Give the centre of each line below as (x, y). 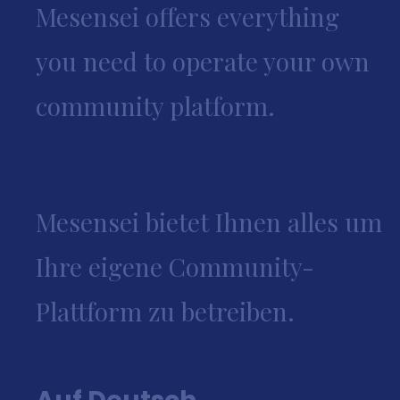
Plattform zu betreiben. (165, 311)
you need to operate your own (203, 61)
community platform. (155, 105)
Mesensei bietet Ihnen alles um (209, 221)
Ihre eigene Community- (175, 266)
